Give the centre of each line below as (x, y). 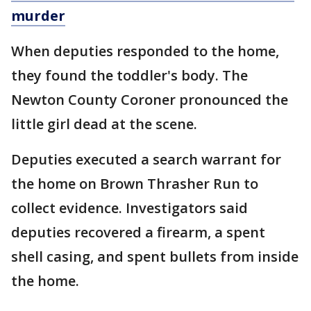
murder (38, 16)
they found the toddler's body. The (129, 76)
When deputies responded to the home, (145, 51)
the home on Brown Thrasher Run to (135, 184)
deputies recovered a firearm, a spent (138, 233)
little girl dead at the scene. (106, 124)
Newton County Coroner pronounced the (150, 100)
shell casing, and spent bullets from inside (155, 257)
